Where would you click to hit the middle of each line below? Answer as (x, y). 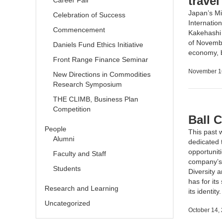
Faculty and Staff (79, 154)
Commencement (79, 30)
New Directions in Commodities (102, 74)
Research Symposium (87, 84)
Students (67, 168)
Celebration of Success (89, 15)
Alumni (63, 139)
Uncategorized (67, 203)
